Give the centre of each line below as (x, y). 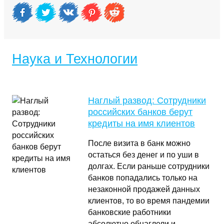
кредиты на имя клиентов (141, 123)
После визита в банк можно (139, 143)
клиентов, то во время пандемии (149, 201)
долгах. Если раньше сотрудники (149, 166)
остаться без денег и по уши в (143, 155)
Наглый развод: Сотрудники (147, 100)
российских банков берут (140, 112)
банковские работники (129, 212)
